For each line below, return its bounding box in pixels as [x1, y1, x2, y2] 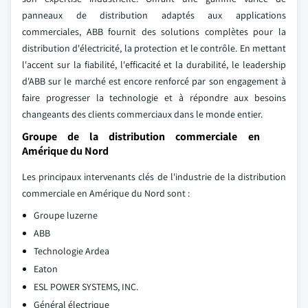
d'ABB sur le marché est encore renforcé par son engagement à [22, 75, 286, 87]
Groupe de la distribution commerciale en [22, 129, 260, 144]
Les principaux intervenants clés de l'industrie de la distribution [22, 170, 286, 183]
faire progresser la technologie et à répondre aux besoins [22, 91, 286, 104]
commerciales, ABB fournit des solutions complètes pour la [22, 25, 286, 38]
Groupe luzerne [34, 209, 98, 221]
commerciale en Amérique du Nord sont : [22, 187, 190, 199]
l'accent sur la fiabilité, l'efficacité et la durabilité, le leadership [22, 58, 286, 71]
